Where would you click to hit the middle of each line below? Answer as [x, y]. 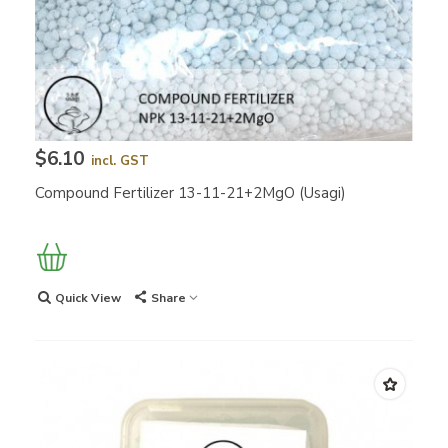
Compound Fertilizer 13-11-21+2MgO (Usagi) [190, 193]
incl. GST [120, 161]
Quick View [88, 298]
